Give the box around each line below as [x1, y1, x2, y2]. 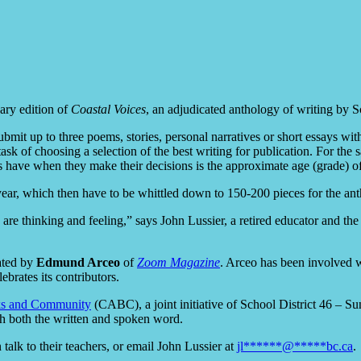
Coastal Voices [68, 102, 146, 116]
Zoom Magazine [137, 255, 220, 269]
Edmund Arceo [36, 255, 120, 269]
